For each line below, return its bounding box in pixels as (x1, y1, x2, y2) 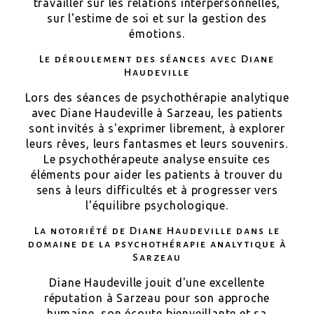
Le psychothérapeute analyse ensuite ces (43, 153, 271, 165)
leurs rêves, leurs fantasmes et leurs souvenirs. (26, 137, 288, 150)
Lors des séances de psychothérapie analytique (25, 91, 289, 104)
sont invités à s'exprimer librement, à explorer (29, 122, 285, 135)
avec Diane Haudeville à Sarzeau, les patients (31, 107, 283, 119)
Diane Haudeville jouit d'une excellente (49, 276, 265, 289)
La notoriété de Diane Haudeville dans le (34, 225, 280, 236)
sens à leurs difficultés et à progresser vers (36, 184, 278, 196)
